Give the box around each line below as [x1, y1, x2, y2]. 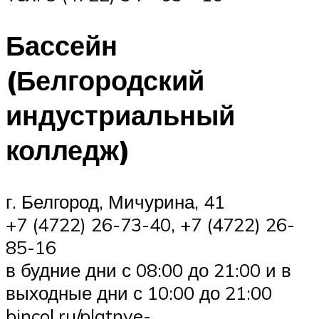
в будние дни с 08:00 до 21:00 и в [6, 258, 291, 282]
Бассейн [6, 28, 117, 63]
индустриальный [6, 98, 235, 133]
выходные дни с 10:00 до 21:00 [6, 281, 272, 305]
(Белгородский [6, 63, 204, 98]
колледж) [6, 132, 130, 168]
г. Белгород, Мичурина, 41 [6, 190, 225, 214]
